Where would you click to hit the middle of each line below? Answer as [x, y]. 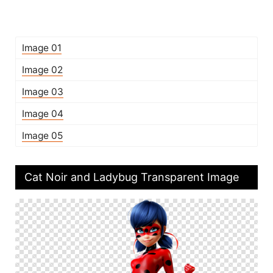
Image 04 [43, 114]
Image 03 [43, 92]
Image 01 [42, 48]
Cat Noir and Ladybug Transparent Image [132, 177]
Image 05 [42, 136]
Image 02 [42, 70]
